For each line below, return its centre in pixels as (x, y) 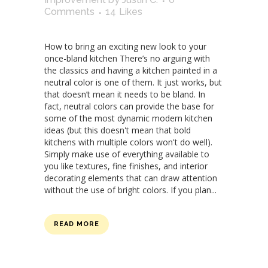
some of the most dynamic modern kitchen (128, 118)
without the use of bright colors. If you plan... (130, 190)
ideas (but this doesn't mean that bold (118, 130)
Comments (69, 12)
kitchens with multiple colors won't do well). (128, 142)
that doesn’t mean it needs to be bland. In (125, 95)
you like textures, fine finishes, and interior (126, 166)
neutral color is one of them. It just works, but (133, 83)
